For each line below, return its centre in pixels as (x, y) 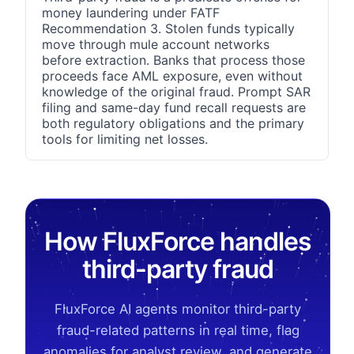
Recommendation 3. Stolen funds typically (168, 29)
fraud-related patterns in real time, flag (178, 331)
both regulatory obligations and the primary (173, 124)
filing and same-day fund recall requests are (174, 108)
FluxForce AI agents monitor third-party (178, 309)
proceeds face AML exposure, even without (172, 76)
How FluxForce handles (178, 242)
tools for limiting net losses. (125, 139)
